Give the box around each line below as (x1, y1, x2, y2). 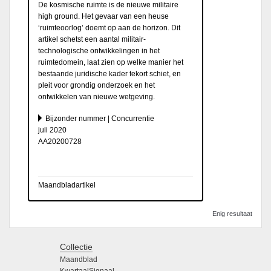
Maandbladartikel (38, 180, 96, 189)
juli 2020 (38, 125, 67, 134)
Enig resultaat (212, 209, 252, 217)
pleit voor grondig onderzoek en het (38, 80, 155, 90)
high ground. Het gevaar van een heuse (38, 11, 169, 21)
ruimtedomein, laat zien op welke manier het (38, 57, 183, 67)
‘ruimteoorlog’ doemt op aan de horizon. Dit (38, 23, 180, 32)
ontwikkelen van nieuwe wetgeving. (38, 92, 155, 101)
